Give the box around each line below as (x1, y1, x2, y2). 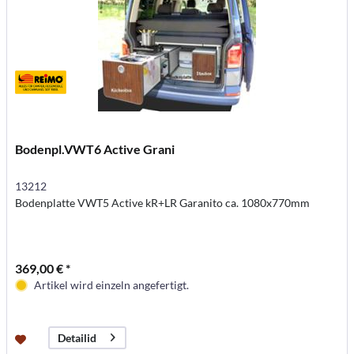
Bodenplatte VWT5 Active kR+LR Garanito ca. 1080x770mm (15, 195, 311, 209)
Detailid (58, 331, 97, 345)
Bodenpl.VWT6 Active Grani (15, 141, 175, 156)
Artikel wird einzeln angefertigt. (34, 277, 190, 292)
